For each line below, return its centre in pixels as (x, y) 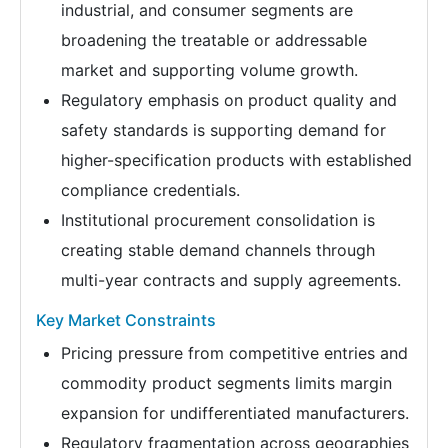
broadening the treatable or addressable (214, 40)
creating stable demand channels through (218, 250)
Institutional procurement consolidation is (218, 220)
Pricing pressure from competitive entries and (234, 353)
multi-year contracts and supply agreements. (231, 280)
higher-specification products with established (236, 160)
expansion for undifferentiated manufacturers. (235, 413)
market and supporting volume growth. (209, 70)
